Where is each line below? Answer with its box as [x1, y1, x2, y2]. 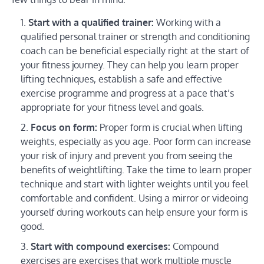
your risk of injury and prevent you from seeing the [21, 150, 233, 162]
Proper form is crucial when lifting [97, 121, 242, 134]
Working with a [154, 16, 221, 29]
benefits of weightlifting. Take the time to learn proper [21, 164, 252, 176]
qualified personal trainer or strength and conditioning [21, 31, 250, 43]
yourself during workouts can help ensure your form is [21, 206, 247, 219]
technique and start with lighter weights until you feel [21, 178, 248, 190]
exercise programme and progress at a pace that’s [21, 87, 234, 100]
